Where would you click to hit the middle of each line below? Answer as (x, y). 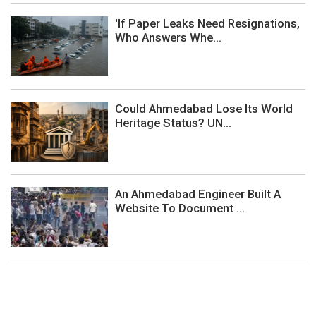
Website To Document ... (180, 208)
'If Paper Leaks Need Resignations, (207, 23)
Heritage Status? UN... (173, 123)
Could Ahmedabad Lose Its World (204, 109)
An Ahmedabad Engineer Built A (198, 194)
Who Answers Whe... (168, 37)
